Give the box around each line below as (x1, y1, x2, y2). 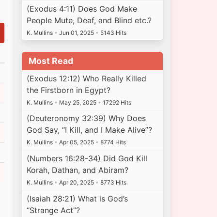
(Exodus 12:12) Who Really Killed (27, 73, 147, 83)
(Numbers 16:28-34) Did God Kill (27, 154, 148, 164)
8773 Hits (99, 179, 127, 186)
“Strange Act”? (27, 205, 80, 215)
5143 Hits (99, 29, 127, 36)
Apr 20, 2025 (58, 179, 96, 186)
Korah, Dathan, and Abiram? (27, 165, 129, 175)
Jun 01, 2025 (58, 29, 96, 36)
